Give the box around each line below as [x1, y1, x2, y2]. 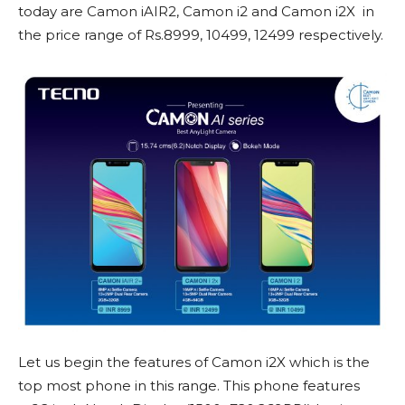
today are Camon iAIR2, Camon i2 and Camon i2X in [18, 3, 374, 21]
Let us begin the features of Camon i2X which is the [18, 353, 370, 371]
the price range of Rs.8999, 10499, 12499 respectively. [18, 26, 383, 44]
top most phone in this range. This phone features [18, 376, 360, 394]
